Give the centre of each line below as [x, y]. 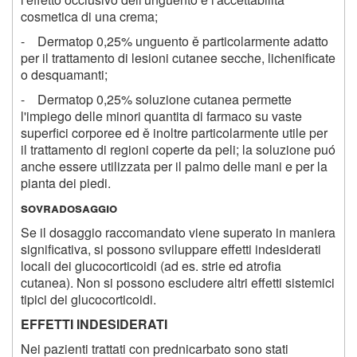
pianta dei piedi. [66, 183]
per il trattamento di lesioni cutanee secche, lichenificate [178, 58]
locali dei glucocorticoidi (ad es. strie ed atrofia [151, 266]
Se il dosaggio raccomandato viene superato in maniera [178, 233]
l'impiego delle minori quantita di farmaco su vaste [161, 116]
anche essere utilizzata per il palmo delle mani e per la [174, 167]
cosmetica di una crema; [89, 17]
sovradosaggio [69, 208]
